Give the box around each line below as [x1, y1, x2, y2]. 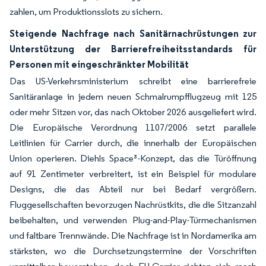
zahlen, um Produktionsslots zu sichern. [9, 6, 163, 17]
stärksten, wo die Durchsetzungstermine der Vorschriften [9, 245, 256, 256]
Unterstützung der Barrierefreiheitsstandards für [9, 43, 256, 55]
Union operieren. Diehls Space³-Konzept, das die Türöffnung [9, 153, 256, 164]
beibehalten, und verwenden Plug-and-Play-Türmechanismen [9, 214, 256, 226]
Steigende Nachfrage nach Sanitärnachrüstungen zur [9, 27, 256, 39]
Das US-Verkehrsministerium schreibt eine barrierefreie [9, 75, 256, 87]
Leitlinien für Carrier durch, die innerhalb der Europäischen [9, 137, 256, 148]
